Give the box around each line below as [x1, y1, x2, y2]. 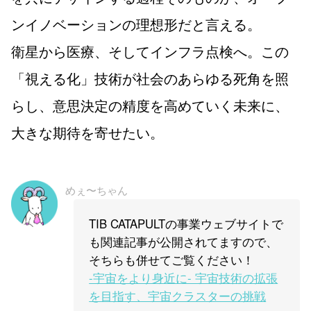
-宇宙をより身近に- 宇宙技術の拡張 [89, 269, 278, 286]
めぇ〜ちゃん [65, 182, 128, 198]
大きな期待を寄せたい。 [11, 121, 164, 142]
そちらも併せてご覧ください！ [89, 251, 255, 268]
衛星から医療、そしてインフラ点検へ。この [11, 40, 289, 61]
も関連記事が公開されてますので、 [89, 233, 278, 250]
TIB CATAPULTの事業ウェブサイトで [89, 215, 284, 232]
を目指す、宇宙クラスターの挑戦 [89, 287, 267, 304]
